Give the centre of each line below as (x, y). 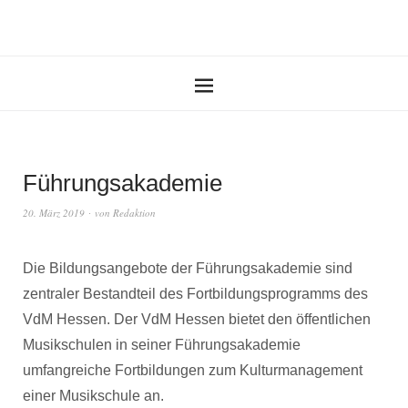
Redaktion (134, 213)
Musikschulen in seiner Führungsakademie (162, 345)
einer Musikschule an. (93, 396)
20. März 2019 (54, 213)
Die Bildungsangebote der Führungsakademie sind (188, 268)
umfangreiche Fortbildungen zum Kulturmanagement (193, 370)
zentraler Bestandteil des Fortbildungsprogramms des (195, 294)
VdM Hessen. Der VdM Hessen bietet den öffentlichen (197, 319)
